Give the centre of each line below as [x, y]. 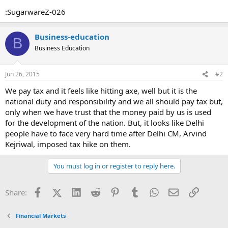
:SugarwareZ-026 [35, 11]
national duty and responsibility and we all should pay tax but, [114, 101]
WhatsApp [177, 191]
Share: [16, 192]
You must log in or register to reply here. [114, 166]
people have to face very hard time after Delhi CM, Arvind [106, 133]
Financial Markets [40, 216]
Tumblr [152, 191]
